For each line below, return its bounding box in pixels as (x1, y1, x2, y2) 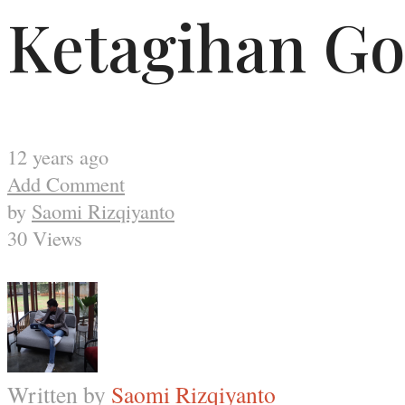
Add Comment (7, 170, 125, 198)
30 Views (7, 224, 82, 252)
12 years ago (7, 143, 108, 171)
